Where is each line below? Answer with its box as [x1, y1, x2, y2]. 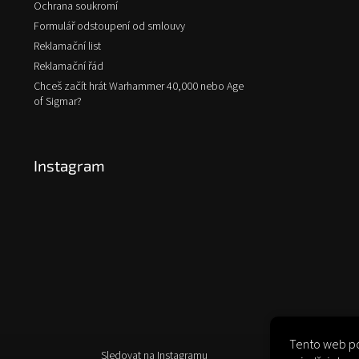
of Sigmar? [34, 94, 82, 111]
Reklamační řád [34, 58, 103, 75]
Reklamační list [34, 38, 101, 55]
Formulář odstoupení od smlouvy [34, 18, 185, 35]
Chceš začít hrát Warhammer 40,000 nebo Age [34, 79, 244, 95]
